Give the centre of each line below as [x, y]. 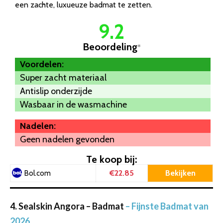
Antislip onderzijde [56, 91]
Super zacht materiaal [63, 78]
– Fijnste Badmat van [166, 206]
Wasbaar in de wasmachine [73, 105]
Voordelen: [42, 64]
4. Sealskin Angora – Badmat [67, 206]
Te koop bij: [111, 160]
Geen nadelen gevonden [67, 140]
